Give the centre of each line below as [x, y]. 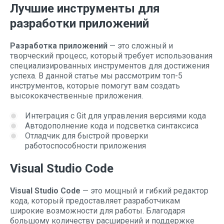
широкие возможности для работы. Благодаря [97, 211]
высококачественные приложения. [76, 96]
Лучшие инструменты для [85, 8]
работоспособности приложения [85, 146]
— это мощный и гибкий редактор [144, 191]
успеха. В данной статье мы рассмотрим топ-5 [96, 76]
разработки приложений [79, 23]
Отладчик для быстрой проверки [86, 136]
